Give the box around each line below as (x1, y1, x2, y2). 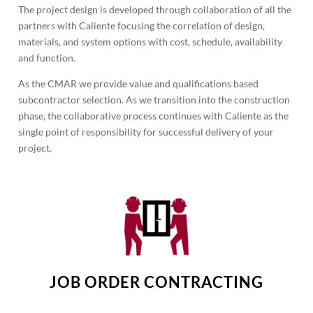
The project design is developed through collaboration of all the (18, 3, 292, 15)
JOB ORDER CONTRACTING (50, 272, 263, 291)
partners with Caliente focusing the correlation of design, (18, 20, 265, 31)
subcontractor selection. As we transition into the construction (18, 94, 291, 105)
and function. (18, 52, 76, 64)
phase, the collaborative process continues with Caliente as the (18, 110, 289, 122)
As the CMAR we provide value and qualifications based (18, 78, 259, 89)
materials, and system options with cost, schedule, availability (18, 36, 283, 48)
